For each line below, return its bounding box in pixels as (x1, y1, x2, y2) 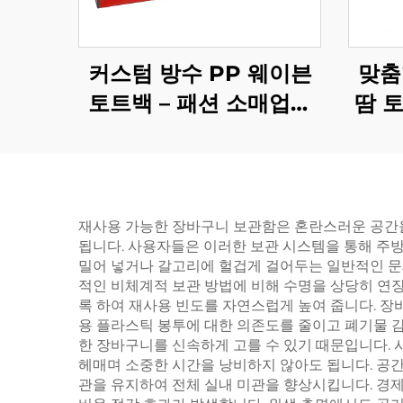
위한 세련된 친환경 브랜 (82, 120, 318, 146)
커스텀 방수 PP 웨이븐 (87, 60, 312, 86)
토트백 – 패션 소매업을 (87, 90, 312, 116)
